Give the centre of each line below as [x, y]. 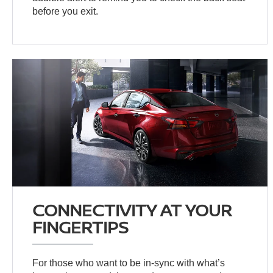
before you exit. [66, 11]
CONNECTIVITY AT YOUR [132, 209]
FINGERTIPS [81, 226]
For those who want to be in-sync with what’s [129, 263]
